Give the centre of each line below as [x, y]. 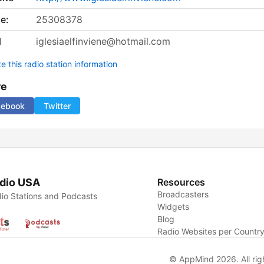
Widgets [174, 207]
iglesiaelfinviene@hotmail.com [103, 42]
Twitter [57, 106]
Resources [181, 182]
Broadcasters [183, 194]
